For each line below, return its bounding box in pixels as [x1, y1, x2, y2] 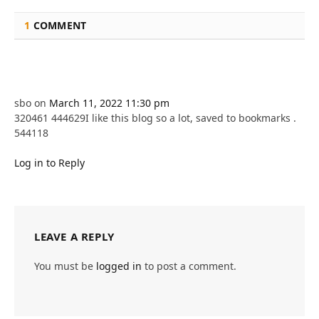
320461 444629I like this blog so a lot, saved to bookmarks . [14, 110, 296, 125]
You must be [34, 258, 96, 273]
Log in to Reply [14, 155, 85, 169]
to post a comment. [142, 258, 236, 273]
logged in [96, 258, 142, 273]
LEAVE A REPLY [34, 229, 115, 244]
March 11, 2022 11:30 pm [49, 95, 169, 110]
